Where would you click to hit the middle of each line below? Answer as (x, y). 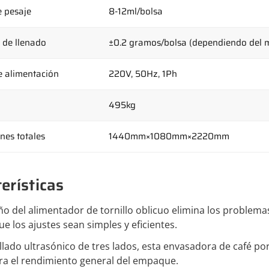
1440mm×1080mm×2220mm (169, 136)
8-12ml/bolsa (136, 11)
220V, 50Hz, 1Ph (143, 74)
